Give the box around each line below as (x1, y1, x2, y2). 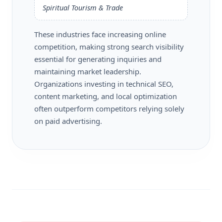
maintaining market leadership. (34, 66, 141, 76)
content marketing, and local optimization (34, 91, 177, 101)
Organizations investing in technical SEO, (34, 78, 173, 89)
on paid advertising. (34, 115, 102, 126)
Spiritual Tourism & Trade (43, 2, 123, 12)
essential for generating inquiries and (34, 54, 162, 64)
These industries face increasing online (34, 29, 166, 39)
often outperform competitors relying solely (34, 103, 184, 113)
